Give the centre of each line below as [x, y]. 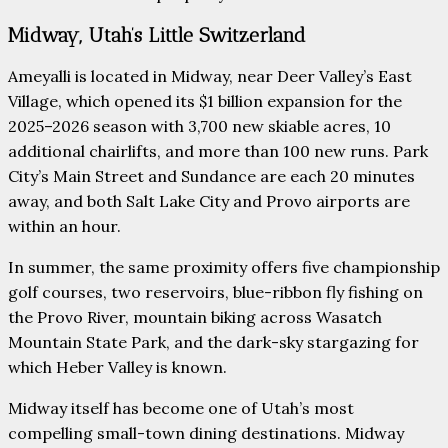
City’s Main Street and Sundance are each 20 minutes [211, 176]
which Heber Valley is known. [117, 367]
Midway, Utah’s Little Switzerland [157, 34]
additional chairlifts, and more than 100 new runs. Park [218, 151]
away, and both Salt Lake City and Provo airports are [209, 201]
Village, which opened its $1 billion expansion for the [205, 101]
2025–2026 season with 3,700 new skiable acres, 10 [199, 126]
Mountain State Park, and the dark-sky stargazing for [213, 342]
